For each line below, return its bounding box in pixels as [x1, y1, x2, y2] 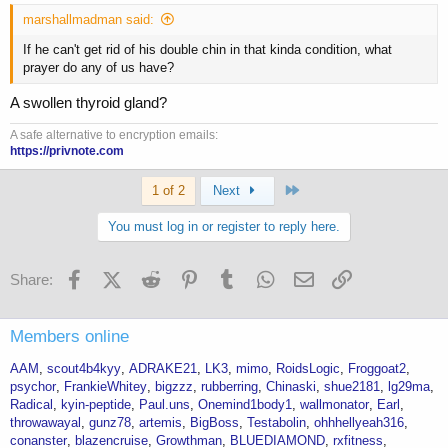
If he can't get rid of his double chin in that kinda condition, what [23, 42, 392, 58]
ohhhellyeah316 [314, 415, 404, 430]
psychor [10, 379, 56, 394]
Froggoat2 [348, 361, 406, 376]
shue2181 [324, 379, 380, 394]
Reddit [163, 267, 206, 285]
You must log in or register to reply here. [108, 218, 340, 234]
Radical [10, 397, 53, 412]
